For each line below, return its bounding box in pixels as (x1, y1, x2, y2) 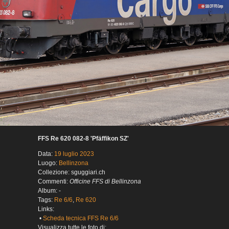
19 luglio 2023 (54, 150, 94, 158)
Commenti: (38, 178, 70, 186)
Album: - (38, 187, 61, 195)
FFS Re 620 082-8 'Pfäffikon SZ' (38, 135, 129, 143)
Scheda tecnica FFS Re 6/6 (43, 215, 119, 222)
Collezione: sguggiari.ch (38, 169, 105, 176)
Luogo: (38, 159, 59, 167)
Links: (38, 205, 54, 213)
